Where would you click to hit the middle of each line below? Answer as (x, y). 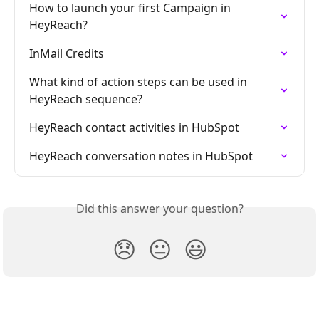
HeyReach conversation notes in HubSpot (141, 156)
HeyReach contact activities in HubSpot (134, 127)
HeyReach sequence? (86, 99)
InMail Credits (67, 53)
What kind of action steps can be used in (140, 82)
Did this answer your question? (159, 208)
